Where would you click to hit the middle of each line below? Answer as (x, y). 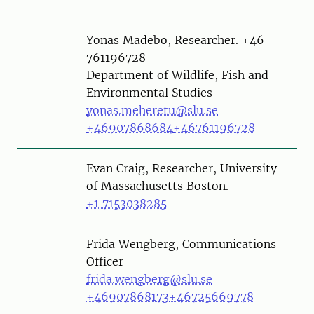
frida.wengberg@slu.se (149, 279)
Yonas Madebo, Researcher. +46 (175, 40)
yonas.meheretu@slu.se (152, 110)
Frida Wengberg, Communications (181, 244)
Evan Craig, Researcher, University (182, 168)
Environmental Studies (149, 93)
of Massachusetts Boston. (157, 186)
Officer (105, 261)
